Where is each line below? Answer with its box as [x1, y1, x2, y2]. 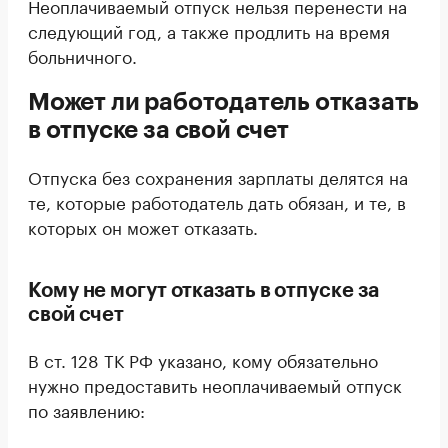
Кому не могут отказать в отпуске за [28, 281, 379, 301]
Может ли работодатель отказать [28, 90, 420, 114]
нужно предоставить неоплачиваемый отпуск [28, 371, 402, 397]
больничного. [28, 42, 137, 68]
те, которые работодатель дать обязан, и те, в [28, 188, 406, 214]
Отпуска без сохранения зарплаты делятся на [28, 163, 408, 189]
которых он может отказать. [28, 213, 258, 239]
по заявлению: [28, 396, 145, 422]
